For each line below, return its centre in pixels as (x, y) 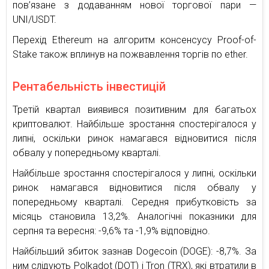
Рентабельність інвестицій (89, 87)
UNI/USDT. (35, 20)
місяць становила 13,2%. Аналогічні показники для (134, 217)
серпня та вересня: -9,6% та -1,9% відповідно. (111, 231)
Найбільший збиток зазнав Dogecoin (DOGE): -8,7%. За (134, 252)
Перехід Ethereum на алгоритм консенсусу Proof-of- (134, 40)
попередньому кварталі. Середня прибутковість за (134, 202)
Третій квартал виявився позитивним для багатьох (134, 110)
